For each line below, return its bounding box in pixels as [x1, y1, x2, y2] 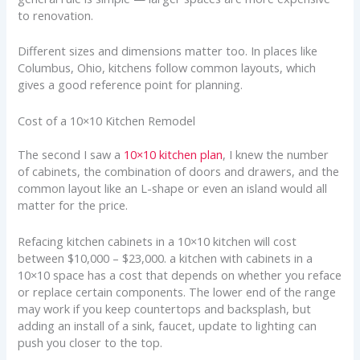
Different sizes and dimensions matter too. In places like [18, 43, 318, 59]
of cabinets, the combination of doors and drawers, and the [18, 163, 340, 180]
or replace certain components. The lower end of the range [18, 283, 337, 300]
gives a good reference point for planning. [18, 76, 243, 93]
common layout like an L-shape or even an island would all [18, 180, 328, 197]
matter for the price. [18, 197, 129, 214]
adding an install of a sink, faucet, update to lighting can [18, 317, 317, 333]
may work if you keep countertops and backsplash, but [18, 300, 312, 317]
